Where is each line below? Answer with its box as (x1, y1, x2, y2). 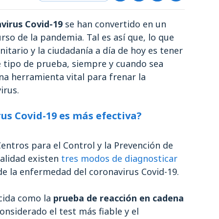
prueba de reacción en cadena (53, 192, 184, 204)
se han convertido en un (63, 18, 166, 30)
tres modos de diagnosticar (61, 153, 177, 164)
